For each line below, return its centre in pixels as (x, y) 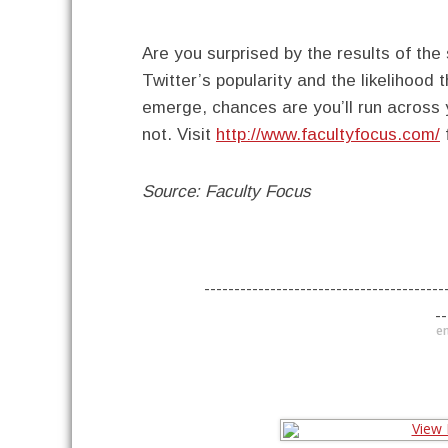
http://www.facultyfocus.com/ (328, 134)
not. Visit (179, 134)
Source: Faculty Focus (226, 191)
